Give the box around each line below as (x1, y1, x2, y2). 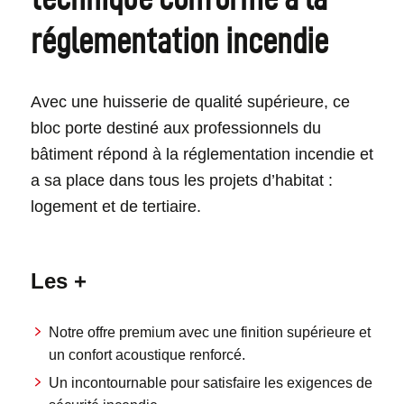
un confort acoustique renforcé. (48, 347, 245, 363)
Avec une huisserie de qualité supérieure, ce (30, 93, 350, 112)
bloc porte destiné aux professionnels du (30, 119, 321, 138)
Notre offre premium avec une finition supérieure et (48, 325, 371, 341)
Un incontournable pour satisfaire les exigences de (48, 375, 372, 391)
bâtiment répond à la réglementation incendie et (30, 145, 373, 164)
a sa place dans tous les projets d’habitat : (30, 171, 333, 190)
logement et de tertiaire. (30, 197, 201, 216)
